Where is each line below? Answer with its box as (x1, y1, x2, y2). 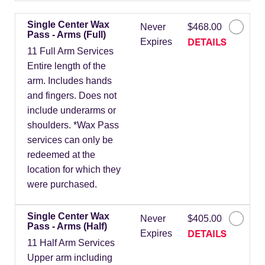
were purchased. (27, 179, 97, 190)
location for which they (27, 164, 121, 175)
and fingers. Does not (27, 91, 117, 101)
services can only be (27, 135, 113, 146)
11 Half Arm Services (27, 238, 115, 248)
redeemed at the (27, 150, 95, 160)
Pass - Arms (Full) (27, 30, 106, 40)
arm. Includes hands (27, 76, 112, 86)
